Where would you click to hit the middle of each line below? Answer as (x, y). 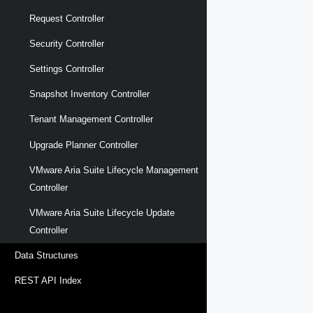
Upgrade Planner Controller (83, 145)
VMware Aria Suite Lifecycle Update (102, 213)
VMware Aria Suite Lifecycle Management (114, 170)
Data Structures (46, 256)
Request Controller (67, 18)
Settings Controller (67, 69)
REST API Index (48, 281)
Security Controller (67, 43)
